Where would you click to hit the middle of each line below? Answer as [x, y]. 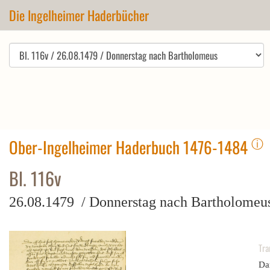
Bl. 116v [35, 178]
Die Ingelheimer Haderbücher [79, 15]
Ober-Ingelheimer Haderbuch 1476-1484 [130, 147]
